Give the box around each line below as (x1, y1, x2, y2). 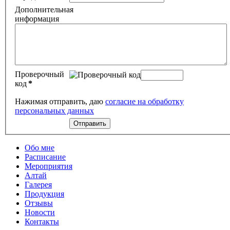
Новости (25, 208, 55, 217)
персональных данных (15, 106, 94, 116)
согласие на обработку (105, 97, 184, 106)
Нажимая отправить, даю (15, 97, 105, 106)
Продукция (25, 189, 64, 199)
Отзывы (25, 199, 53, 208)
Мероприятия (25, 162, 72, 171)
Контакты (25, 217, 59, 226)
